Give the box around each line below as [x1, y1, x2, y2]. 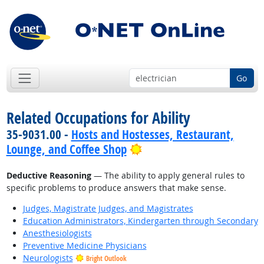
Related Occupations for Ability [6, 107, 190, 129]
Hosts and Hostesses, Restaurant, [71, 126, 234, 143]
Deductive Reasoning [6, 170, 91, 181]
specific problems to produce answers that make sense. [6, 182, 226, 194]
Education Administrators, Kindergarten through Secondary [22, 215, 258, 227]
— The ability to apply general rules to [91, 170, 245, 181]
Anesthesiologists [22, 227, 92, 239]
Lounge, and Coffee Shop [6, 141, 127, 158]
